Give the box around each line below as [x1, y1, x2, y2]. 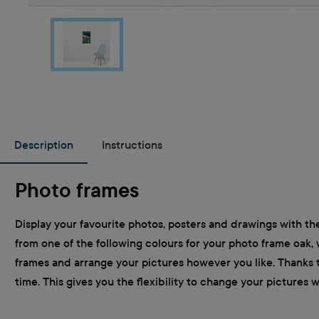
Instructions [102, 137, 162, 152]
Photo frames [15, 179, 139, 202]
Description [14, 137, 73, 152]
